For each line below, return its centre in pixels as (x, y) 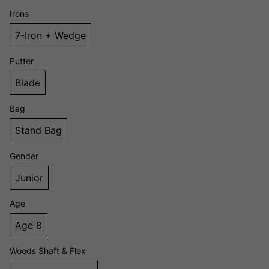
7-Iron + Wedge (50, 36)
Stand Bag (38, 131)
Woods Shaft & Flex (48, 251)
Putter (22, 61)
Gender (24, 156)
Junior (29, 178)
